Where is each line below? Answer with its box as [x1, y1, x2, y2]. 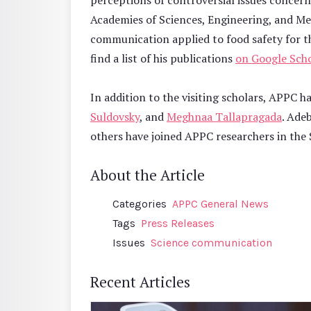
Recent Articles [90, 272, 190, 292]
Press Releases [141, 217, 215, 230]
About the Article [90, 165, 205, 185]
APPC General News [172, 197, 269, 211]
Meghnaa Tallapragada [167, 109, 282, 125]
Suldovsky [90, 109, 140, 125]
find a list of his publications [90, 51, 235, 67]
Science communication [151, 236, 272, 250]
